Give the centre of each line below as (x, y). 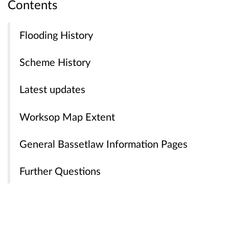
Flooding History (56, 35)
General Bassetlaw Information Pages (104, 143)
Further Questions (60, 170)
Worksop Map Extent (67, 116)
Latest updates (53, 89)
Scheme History (55, 62)
